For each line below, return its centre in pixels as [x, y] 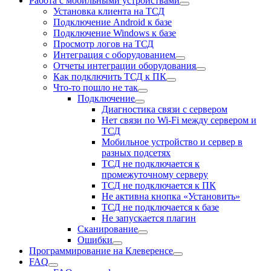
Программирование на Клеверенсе [101, 251]
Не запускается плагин [149, 218]
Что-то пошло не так [96, 87]
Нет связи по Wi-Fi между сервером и [179, 120]
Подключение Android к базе [113, 22]
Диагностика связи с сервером [165, 109]
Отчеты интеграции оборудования [125, 66]
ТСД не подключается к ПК [159, 185]
